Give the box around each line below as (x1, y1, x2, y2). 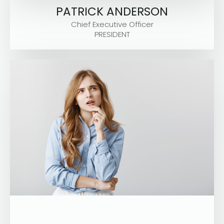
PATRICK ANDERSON (56, 3, 168, 20)
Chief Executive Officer (70, 19, 153, 30)
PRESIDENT (94, 29, 130, 40)
